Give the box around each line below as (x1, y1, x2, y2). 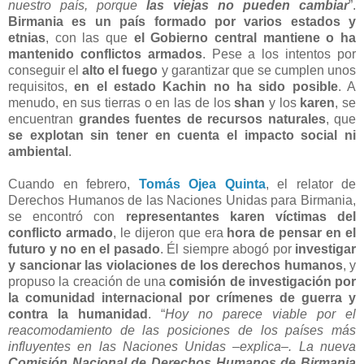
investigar (295, 241, 356, 256)
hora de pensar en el (227, 225, 357, 240)
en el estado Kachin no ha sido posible (74, 79, 338, 93)
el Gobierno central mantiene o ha (133, 30, 357, 45)
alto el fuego (82, 63, 158, 77)
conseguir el (8, 63, 83, 77)
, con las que (45, 30, 134, 45)
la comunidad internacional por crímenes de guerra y (8, 290, 356, 305)
